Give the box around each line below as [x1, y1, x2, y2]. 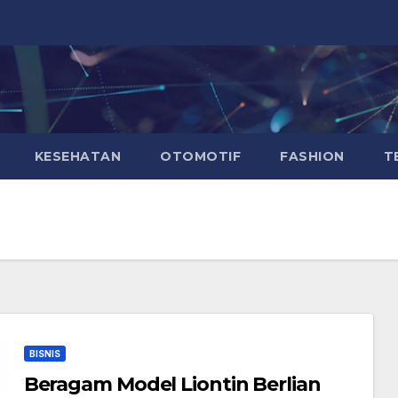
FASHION [280, 148, 345, 164]
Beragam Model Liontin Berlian [23, 372, 321, 396]
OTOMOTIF [160, 148, 241, 164]
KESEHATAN [34, 148, 121, 164]
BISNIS [28, 348, 60, 359]
